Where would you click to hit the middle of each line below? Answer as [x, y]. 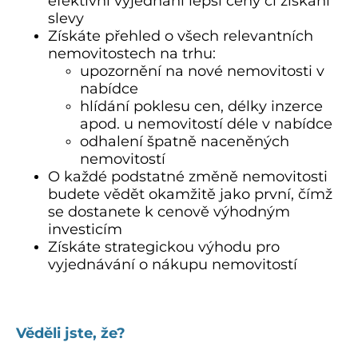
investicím [85, 229]
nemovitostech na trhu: [132, 53]
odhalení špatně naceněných [185, 141]
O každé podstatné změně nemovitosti [188, 176]
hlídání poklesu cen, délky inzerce [201, 106]
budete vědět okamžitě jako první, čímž [190, 194]
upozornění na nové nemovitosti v [202, 71]
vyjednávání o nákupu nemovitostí [173, 264]
